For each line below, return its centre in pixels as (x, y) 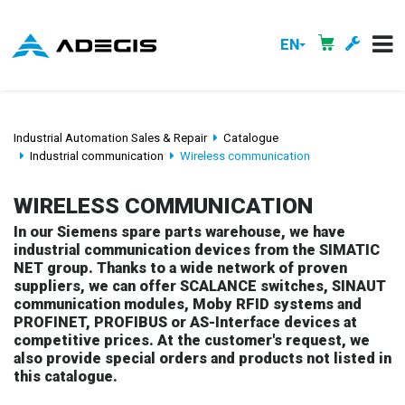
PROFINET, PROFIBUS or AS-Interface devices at (185, 323)
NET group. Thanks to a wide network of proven (180, 268)
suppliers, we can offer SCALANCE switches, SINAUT (200, 287)
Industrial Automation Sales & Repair (110, 137)
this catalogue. (66, 377)
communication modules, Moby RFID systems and (188, 305)
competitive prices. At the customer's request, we (192, 341)
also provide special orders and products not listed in (202, 359)
